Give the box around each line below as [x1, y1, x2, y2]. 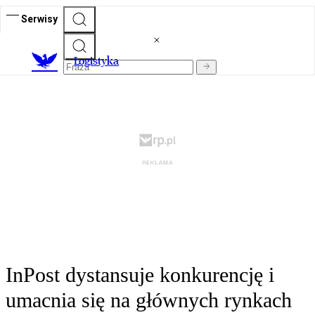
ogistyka [79, 54, 119, 68]
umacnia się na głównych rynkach [6, 288, 292, 312]
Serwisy [21, 13, 58, 25]
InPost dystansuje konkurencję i [6, 263, 274, 287]
